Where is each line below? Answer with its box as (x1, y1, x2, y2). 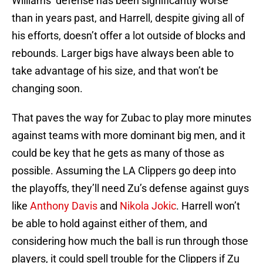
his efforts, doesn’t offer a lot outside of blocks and (12, 29, 245, 42)
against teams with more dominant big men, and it (12, 129, 245, 142)
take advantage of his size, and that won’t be (12, 65, 218, 77)
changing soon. (12, 82, 83, 95)
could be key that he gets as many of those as (12, 147, 224, 160)
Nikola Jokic (120, 200, 176, 213)
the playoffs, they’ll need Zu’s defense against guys (12, 182, 249, 195)
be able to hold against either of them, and (12, 217, 207, 230)
